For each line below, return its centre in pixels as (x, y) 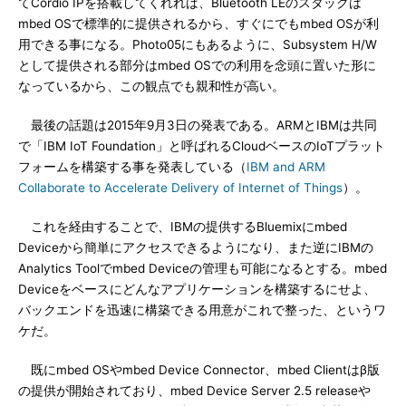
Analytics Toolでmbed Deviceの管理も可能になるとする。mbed (203, 268)
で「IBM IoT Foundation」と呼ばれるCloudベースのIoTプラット (202, 146)
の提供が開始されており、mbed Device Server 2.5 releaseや (194, 391)
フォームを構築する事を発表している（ (132, 167)
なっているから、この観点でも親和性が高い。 (151, 86)
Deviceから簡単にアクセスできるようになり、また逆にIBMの (196, 247)
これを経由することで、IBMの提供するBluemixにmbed (183, 227)
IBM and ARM (286, 167)
